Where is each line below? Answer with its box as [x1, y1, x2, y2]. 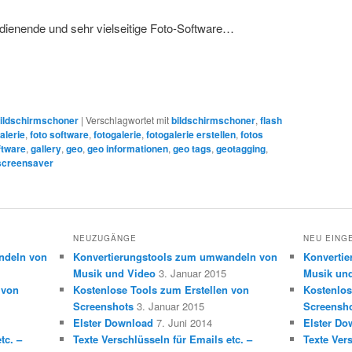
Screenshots [72, 299, 134, 314]
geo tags [173, 141, 211, 156]
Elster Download [72, 315, 153, 331]
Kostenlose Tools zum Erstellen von [72, 282, 249, 298]
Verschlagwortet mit [86, 113, 169, 127]
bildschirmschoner [171, 113, 255, 128]
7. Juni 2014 [156, 315, 212, 331]
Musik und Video [72, 266, 156, 281]
